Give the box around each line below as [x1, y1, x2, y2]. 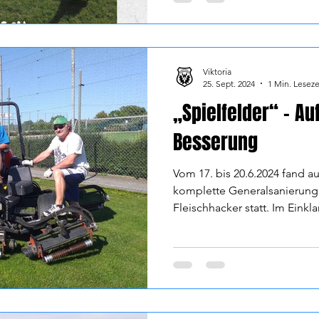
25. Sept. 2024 [203, 78, 255, 89]
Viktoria [203, 66, 231, 77]
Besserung [173, 127, 258, 157]
